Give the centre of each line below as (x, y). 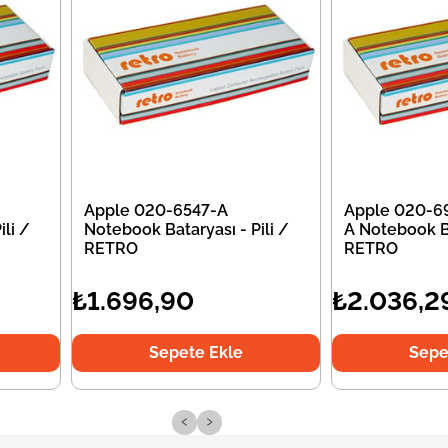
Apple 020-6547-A (156, 210)
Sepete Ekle (195, 352)
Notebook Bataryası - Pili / (187, 229)
